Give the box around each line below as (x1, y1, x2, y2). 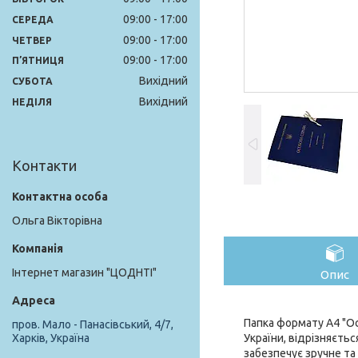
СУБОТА (12, 76, 53, 87)
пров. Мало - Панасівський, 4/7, (12, 318, 173, 332)
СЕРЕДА (12, 14, 54, 25)
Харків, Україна (12, 332, 89, 345)
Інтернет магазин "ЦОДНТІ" (12, 266, 157, 280)
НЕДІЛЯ (12, 97, 52, 108)
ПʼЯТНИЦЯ (12, 55, 64, 66)
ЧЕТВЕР (12, 34, 52, 46)
